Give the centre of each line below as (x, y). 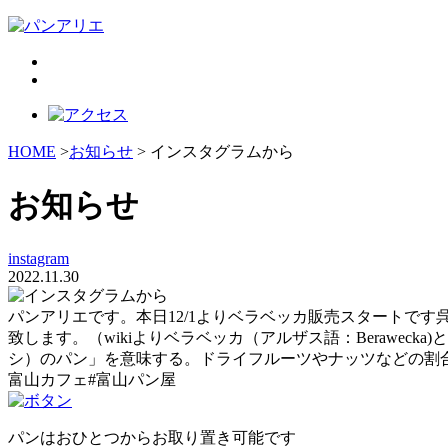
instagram (38, 258)
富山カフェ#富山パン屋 (92, 379)
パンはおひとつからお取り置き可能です (152, 437)
